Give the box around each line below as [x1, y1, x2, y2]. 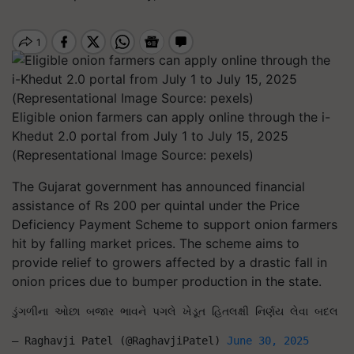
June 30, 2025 [227, 334, 309, 347]
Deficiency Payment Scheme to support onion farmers [12, 217, 337, 232]
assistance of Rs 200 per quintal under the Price [12, 198, 299, 213]
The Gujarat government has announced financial [12, 179, 305, 194]
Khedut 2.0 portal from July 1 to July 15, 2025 [12, 128, 288, 144]
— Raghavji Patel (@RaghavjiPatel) [12, 334, 227, 347]
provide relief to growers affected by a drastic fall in [12, 254, 327, 270]
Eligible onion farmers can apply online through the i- [12, 109, 330, 125]
